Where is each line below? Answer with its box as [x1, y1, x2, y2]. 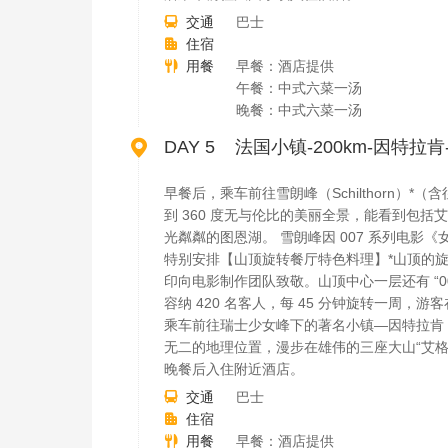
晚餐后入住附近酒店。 [164, 361, 304, 377]
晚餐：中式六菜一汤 [236, 102, 362, 118]
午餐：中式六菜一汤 [236, 80, 362, 96]
